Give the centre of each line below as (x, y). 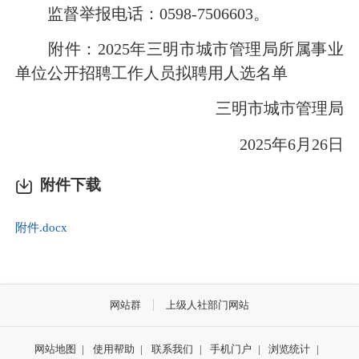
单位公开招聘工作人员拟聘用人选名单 (151, 73)
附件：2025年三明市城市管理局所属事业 (179, 49)
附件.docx (41, 227)
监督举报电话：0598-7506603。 (142, 13)
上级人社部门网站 (207, 305)
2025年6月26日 (276, 144)
